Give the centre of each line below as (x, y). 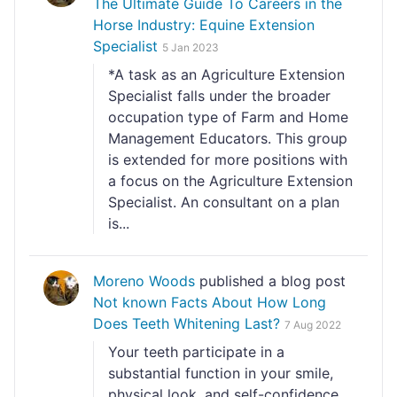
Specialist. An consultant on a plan (224, 202)
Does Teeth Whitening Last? (187, 323)
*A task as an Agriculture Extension (226, 74)
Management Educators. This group (228, 138)
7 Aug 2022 (313, 325)
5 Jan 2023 (191, 47)
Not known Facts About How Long (210, 302)
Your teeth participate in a (196, 352)
